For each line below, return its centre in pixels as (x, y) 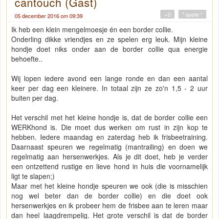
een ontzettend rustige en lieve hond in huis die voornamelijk (109, 166)
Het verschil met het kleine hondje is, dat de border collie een (109, 118)
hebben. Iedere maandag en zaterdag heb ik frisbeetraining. (109, 137)
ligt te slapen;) (34, 176)
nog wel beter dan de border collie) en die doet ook (109, 196)
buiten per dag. (36, 98)
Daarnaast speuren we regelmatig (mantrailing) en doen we (109, 147)
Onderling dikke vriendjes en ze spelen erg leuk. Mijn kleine (109, 39)
